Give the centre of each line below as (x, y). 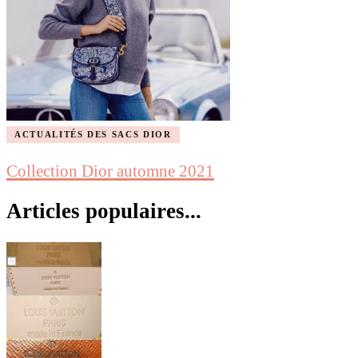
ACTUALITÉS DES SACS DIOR (93, 134)
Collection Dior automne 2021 (110, 171)
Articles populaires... (104, 211)
